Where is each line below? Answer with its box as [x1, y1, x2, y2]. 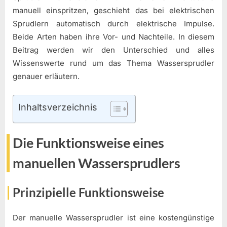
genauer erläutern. [13, 71, 80, 82]
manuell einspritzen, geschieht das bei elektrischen [13, 6, 214, 16]
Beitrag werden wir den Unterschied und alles [13, 45, 214, 55]
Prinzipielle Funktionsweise [13, 184, 164, 200]
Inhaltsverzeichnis [18, 101, 97, 112]
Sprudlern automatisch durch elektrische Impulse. [13, 19, 214, 29]
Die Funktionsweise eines [13, 135, 164, 152]
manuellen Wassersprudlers [13, 155, 180, 172]
